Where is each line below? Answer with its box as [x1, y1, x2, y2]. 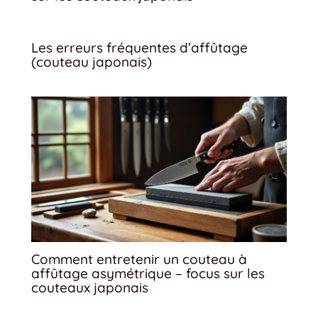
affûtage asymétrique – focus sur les [31, 265, 265, 283]
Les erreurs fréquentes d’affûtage [31, 38, 248, 56]
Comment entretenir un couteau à [31, 251, 247, 268]
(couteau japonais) [31, 53, 152, 70]
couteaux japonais [31, 279, 148, 297]
